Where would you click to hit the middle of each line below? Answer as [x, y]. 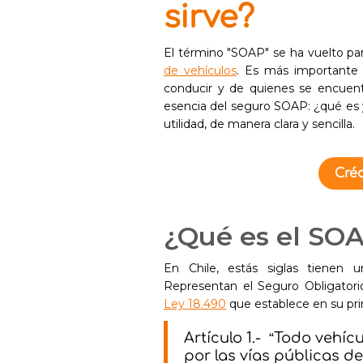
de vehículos [201, 70]
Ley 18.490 [195, 304]
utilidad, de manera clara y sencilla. [259, 124]
